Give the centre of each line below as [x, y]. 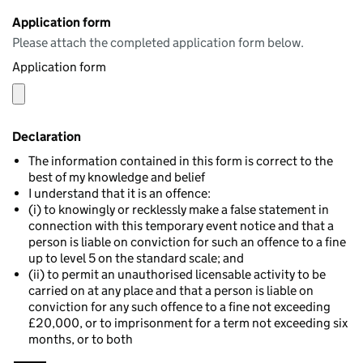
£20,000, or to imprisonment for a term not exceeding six [188, 323]
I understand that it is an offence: [120, 193]
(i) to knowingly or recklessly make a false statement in [179, 209]
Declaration [47, 137]
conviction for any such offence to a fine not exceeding [179, 307]
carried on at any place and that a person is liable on [171, 290]
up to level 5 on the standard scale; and [136, 258]
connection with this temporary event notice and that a [181, 226]
